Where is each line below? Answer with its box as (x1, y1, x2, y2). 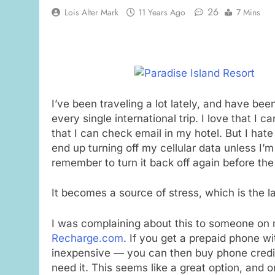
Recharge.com (52, 231, 123, 244)
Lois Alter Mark (64, 6, 118, 18)
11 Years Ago (138, 6, 185, 18)
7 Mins (236, 6, 260, 18)
